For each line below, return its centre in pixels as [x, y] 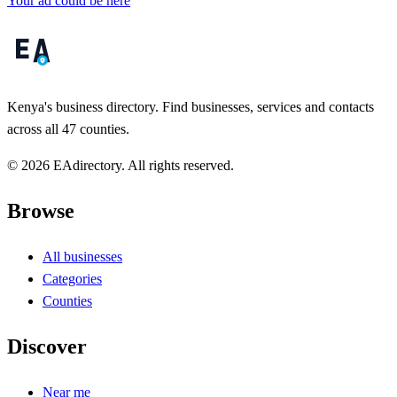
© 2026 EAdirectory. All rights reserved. [121, 166]
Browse [41, 211]
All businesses [82, 257]
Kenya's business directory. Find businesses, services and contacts [191, 107]
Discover [47, 347]
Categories [72, 279]
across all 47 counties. [68, 129]
